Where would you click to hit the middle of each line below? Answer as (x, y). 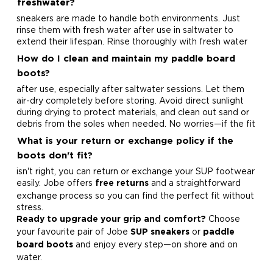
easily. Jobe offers (55, 183)
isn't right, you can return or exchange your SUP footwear (135, 171)
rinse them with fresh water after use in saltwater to (125, 30)
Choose (223, 218)
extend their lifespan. (61, 41)
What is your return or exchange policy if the (125, 141)
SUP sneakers (160, 232)
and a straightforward (194, 183)
